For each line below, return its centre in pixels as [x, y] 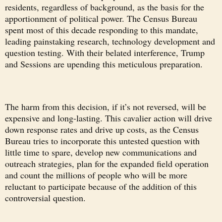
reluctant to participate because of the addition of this [101, 186]
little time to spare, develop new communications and [101, 152]
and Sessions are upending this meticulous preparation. [104, 64]
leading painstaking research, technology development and [110, 41]
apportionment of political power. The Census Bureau [101, 18]
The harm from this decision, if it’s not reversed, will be [106, 106]
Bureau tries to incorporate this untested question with [102, 140]
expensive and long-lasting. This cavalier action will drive [109, 118]
